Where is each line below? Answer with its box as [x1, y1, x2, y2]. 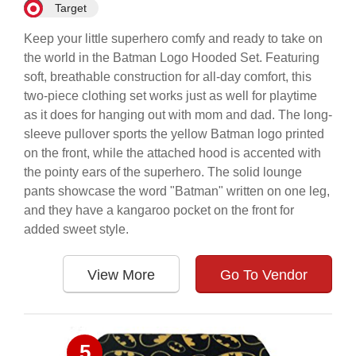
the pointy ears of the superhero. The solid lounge [24, 165, 302, 179]
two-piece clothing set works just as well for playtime [24, 89, 317, 103]
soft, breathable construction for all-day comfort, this [24, 70, 311, 83]
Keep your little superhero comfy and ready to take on [24, 32, 323, 45]
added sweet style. [24, 222, 129, 236]
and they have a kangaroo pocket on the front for [24, 203, 294, 217]
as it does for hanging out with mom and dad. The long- [24, 108, 332, 122]
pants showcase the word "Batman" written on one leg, [24, 184, 330, 198]
